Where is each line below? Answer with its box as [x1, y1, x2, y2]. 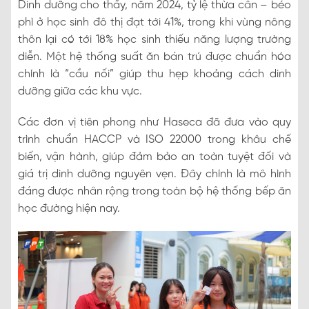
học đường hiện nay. [18, 203, 120, 215]
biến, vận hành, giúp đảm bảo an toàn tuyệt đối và [18, 151, 291, 163]
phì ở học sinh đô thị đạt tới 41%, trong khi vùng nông [18, 17, 291, 29]
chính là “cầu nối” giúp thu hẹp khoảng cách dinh [18, 68, 291, 81]
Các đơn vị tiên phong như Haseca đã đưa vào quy [18, 117, 291, 129]
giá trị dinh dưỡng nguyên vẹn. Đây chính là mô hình [18, 168, 291, 181]
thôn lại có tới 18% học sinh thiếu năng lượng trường [18, 34, 291, 46]
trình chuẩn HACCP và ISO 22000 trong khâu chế [18, 134, 291, 146]
